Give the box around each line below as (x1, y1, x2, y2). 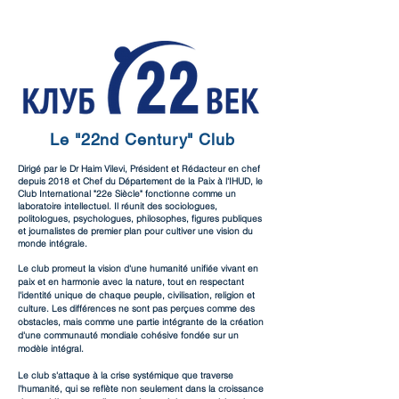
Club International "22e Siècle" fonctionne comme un (18, 188, 236, 199)
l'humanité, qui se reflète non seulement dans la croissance (18, 383, 264, 395)
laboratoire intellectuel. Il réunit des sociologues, (18, 200, 217, 212)
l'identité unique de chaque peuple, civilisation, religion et (18, 289, 255, 301)
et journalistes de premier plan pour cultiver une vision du (18, 225, 253, 237)
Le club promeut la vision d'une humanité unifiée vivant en (18, 263, 258, 274)
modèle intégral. (18, 343, 84, 354)
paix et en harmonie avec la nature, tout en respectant (18, 276, 244, 288)
